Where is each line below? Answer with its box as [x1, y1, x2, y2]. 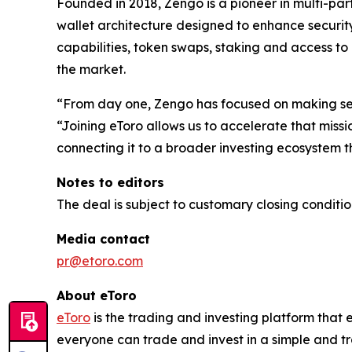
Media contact [57, 231, 150, 247]
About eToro [57, 288, 137, 303]
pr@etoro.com [57, 253, 143, 269]
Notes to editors [57, 174, 164, 190]
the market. [57, 61, 126, 77]
